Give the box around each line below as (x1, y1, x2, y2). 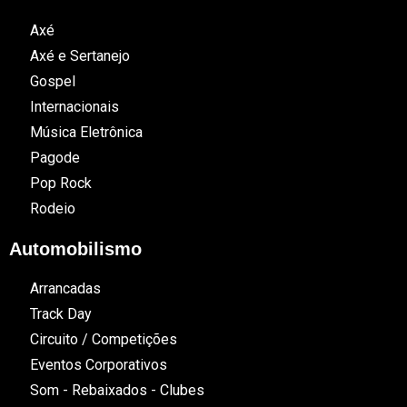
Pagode (29, 148, 80, 166)
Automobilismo (9, 238, 142, 259)
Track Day (29, 304, 92, 323)
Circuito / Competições (29, 330, 177, 348)
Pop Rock (29, 174, 92, 192)
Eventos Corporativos (29, 355, 167, 373)
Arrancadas (29, 279, 101, 297)
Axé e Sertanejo (29, 46, 130, 65)
